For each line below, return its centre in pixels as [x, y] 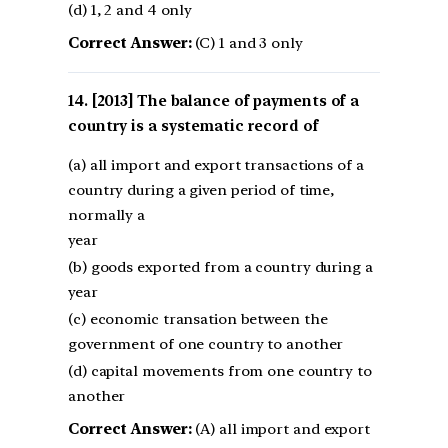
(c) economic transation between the [198, 319]
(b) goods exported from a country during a [220, 267]
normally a [107, 215]
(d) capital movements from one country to [220, 371]
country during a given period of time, [201, 190]
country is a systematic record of [193, 125]
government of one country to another [206, 344]
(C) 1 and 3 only [247, 42]
